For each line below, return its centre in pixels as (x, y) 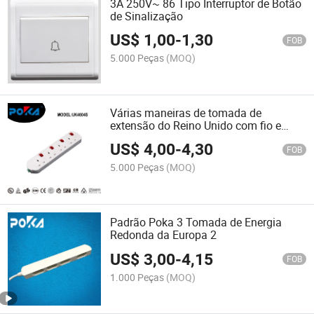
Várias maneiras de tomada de (186, 112)
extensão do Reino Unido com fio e (196, 125)
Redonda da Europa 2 (164, 235)
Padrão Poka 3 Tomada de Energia (196, 223)
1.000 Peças (137, 277)
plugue (127, 138)
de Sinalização (147, 16)
